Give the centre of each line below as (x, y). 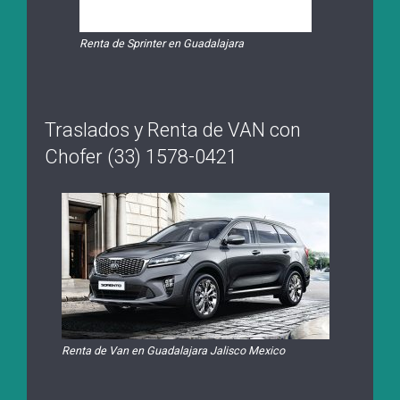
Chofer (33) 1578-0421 (141, 157)
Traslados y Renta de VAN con (173, 130)
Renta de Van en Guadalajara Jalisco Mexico (173, 351)
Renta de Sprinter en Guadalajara (163, 44)
